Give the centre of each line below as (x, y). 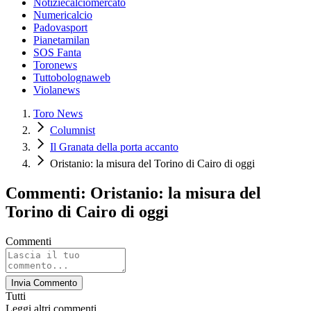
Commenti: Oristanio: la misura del (133, 193)
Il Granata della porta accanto (114, 147)
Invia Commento (44, 283)
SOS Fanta (57, 53)
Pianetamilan (61, 40)
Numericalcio (63, 15)
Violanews (57, 90)
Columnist (73, 131)
